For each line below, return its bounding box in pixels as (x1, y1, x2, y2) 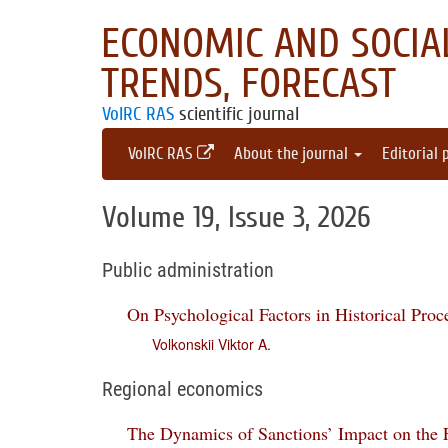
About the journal (234, 144, 352, 163)
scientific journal (174, 103, 299, 125)
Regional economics (102, 377, 263, 401)
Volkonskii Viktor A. (152, 334, 271, 354)
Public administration (102, 258, 274, 282)
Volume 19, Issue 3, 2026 (102, 200, 371, 235)
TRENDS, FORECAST (101, 60, 396, 108)
